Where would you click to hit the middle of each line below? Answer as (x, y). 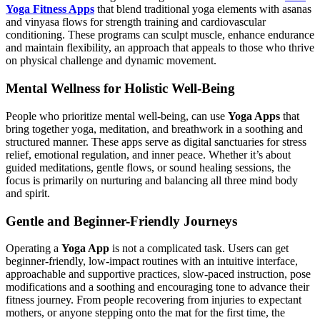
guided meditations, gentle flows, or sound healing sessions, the (148, 167)
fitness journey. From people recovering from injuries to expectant (154, 300)
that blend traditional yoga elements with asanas (203, 9)
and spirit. (28, 193)
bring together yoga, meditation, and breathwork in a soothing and (154, 129)
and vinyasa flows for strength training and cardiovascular (136, 22)
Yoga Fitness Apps (50, 9)
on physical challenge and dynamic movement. (111, 61)
